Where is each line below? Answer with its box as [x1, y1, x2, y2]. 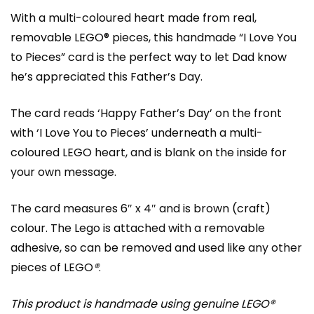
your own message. [11, 163, 116, 180]
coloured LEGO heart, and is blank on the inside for [11, 144, 287, 161]
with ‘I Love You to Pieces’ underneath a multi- [11, 124, 263, 141]
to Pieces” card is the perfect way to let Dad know [11, 48, 287, 65]
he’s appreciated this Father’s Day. [11, 68, 203, 85]
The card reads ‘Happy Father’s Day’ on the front [11, 104, 282, 121]
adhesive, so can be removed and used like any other [11, 239, 302, 256]
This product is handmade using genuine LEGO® [11, 295, 275, 312]
